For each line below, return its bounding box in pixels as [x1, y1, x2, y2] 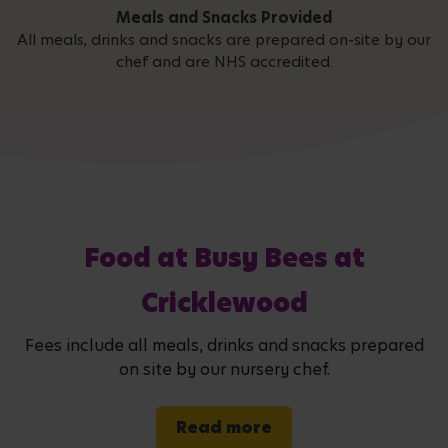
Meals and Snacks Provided [116, 7, 332, 29]
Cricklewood [140, 285, 308, 321]
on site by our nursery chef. [118, 357, 330, 381]
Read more [176, 415, 272, 439]
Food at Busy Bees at [83, 240, 365, 276]
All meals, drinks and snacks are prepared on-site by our [17, 29, 431, 51]
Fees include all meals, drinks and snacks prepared [24, 333, 424, 357]
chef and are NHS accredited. [115, 51, 333, 73]
